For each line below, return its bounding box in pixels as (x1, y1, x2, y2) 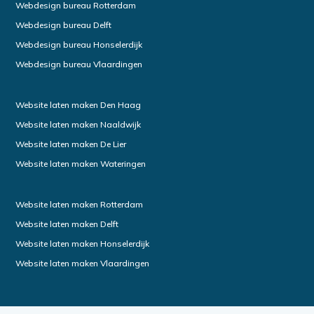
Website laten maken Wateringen (15, 158, 146, 170)
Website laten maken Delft (15, 219, 119, 230)
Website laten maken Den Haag (15, 100, 142, 111)
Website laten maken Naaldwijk (15, 119, 142, 130)
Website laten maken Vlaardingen (15, 258, 150, 269)
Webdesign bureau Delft (15, 20, 112, 31)
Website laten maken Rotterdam (15, 199, 144, 210)
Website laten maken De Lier (15, 139, 127, 150)
